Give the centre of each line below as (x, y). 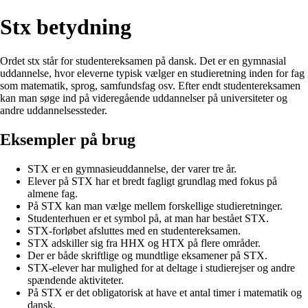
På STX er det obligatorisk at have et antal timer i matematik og (165, 292)
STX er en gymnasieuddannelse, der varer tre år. (132, 168)
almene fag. (53, 193)
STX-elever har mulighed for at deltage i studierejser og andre (161, 267)
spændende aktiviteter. (76, 280)
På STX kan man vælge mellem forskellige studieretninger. (155, 206)
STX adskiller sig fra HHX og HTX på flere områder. (144, 243)
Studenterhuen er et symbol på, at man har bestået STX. (148, 218)
